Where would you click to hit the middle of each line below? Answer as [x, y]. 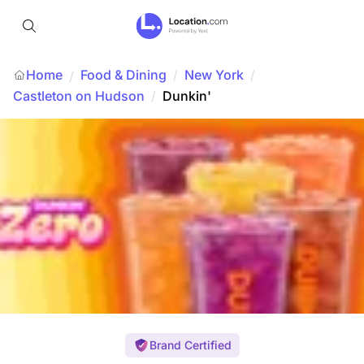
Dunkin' [187, 96]
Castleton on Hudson [79, 96]
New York [214, 75]
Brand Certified [190, 345]
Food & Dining [123, 75]
